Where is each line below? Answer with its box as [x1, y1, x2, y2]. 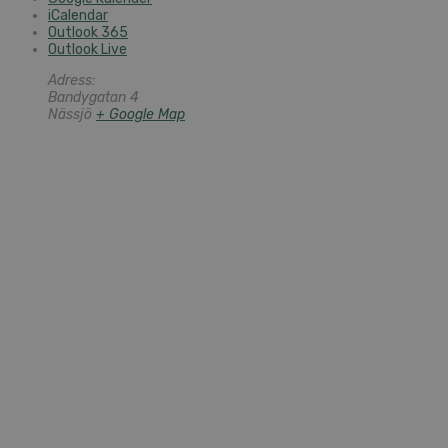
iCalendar [48, 7, 108, 25]
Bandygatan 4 [48, 89, 139, 107]
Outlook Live [48, 41, 127, 59]
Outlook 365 [48, 24, 128, 42]
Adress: [48, 72, 96, 90]
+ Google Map [96, 106, 185, 124]
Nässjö [48, 106, 92, 124]
